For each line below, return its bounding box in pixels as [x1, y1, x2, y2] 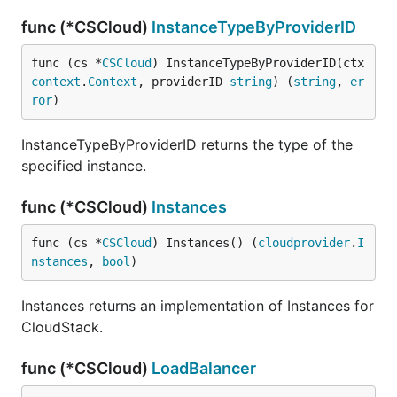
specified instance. [21, 157, 146, 175]
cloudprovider [258, 236, 350, 250]
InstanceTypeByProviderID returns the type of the [21, 136, 353, 153]
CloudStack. [21, 318, 103, 336]
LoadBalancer [152, 359, 256, 378]
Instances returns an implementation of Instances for [21, 297, 374, 315]
